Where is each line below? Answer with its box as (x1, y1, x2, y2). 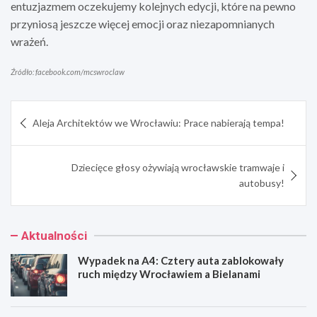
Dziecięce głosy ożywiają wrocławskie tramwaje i (71, 161, 284, 173)
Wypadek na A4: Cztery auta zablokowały (78, 253, 284, 267)
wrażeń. (11, 34, 48, 48)
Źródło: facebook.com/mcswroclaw (11, 67, 125, 76)
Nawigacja (10, 100, 93, 122)
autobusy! (239, 176, 284, 189)
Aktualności (21, 228, 87, 243)
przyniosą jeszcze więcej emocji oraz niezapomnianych (11, 16, 275, 30)
